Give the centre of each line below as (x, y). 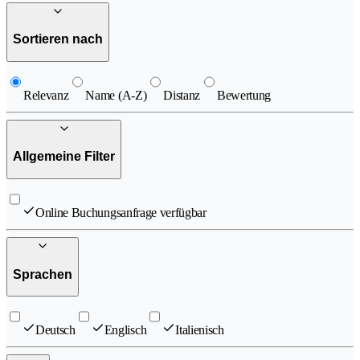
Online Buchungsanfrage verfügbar (121, 213)
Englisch (125, 330)
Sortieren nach (58, 39)
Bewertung (244, 95)
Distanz (182, 95)
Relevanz (46, 95)
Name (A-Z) (116, 95)
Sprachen (43, 274)
